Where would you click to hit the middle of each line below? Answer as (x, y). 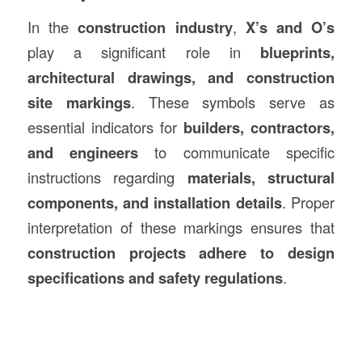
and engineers (83, 152)
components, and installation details (154, 202)
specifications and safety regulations (155, 277)
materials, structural (261, 177)
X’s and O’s (290, 27)
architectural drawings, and (137, 77)
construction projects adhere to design (181, 252)
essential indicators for (105, 126)
